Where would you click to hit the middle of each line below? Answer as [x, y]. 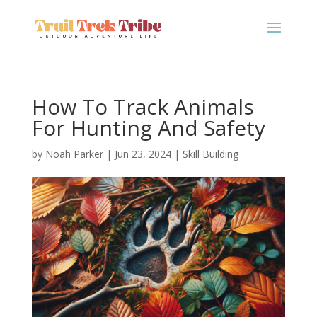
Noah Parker [74, 154]
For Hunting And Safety [148, 128]
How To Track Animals [143, 106]
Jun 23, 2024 [143, 154]
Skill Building [210, 154]
